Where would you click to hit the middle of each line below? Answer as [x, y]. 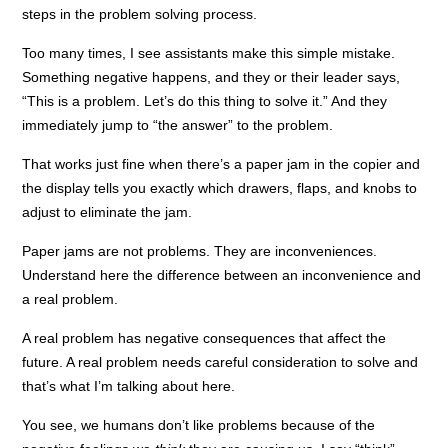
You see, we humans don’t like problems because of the [199, 424]
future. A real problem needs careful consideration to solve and [220, 361]
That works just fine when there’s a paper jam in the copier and [221, 163]
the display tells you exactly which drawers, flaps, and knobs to [220, 187]
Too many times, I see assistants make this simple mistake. [209, 52]
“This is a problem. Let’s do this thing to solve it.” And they [205, 100]
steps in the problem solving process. [140, 13]
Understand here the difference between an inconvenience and [222, 274]
